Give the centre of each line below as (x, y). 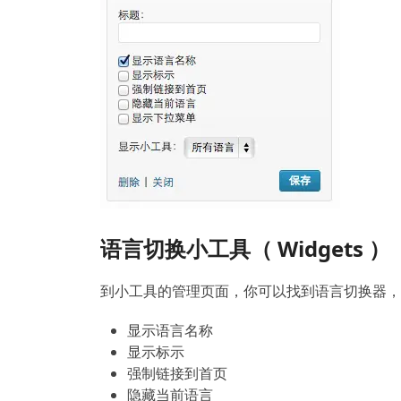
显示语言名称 (170, 331)
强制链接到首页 (177, 374)
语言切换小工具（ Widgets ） (245, 249)
